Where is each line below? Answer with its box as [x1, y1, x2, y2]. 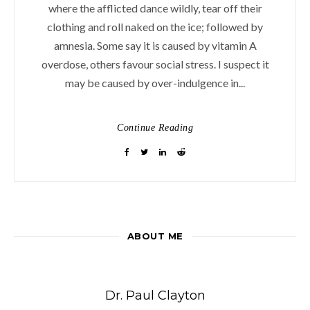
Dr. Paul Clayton [104, 287, 206, 303]
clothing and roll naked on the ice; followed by [47, 19, 263, 33]
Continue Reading [117, 122, 193, 133]
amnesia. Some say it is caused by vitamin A [53, 38, 257, 52]
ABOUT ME [127, 230, 183, 241]
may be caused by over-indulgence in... [65, 75, 245, 89]
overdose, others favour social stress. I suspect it [41, 57, 269, 71]
